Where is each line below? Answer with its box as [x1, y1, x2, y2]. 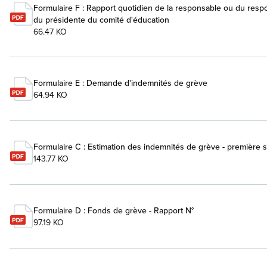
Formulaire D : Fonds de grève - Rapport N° [33, 204, 194, 216]
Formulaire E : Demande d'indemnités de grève [33, 77, 207, 89]
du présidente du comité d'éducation [33, 14, 169, 26]
